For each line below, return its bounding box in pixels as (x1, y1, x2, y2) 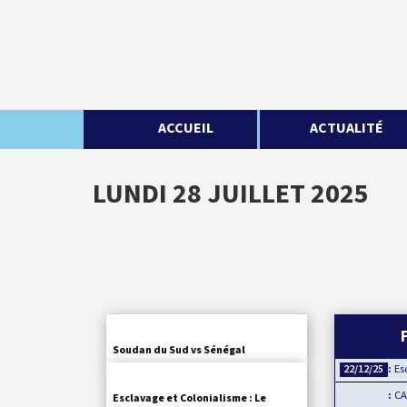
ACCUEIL (158, 118, 214, 138)
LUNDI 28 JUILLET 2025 (93, 174, 369, 213)
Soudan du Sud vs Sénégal (113, 342, 245, 358)
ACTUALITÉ (309, 118, 383, 138)
